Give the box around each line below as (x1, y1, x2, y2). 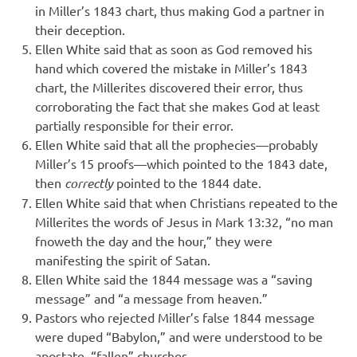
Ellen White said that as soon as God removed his (35, 41, 312, 57)
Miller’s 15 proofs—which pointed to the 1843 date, (35, 155, 328, 172)
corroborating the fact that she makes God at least (35, 98, 320, 115)
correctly (65, 175, 113, 192)
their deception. (35, 22, 128, 38)
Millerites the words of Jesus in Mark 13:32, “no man (35, 214, 333, 230)
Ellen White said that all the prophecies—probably (35, 136, 318, 153)
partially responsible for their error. (35, 117, 233, 134)
